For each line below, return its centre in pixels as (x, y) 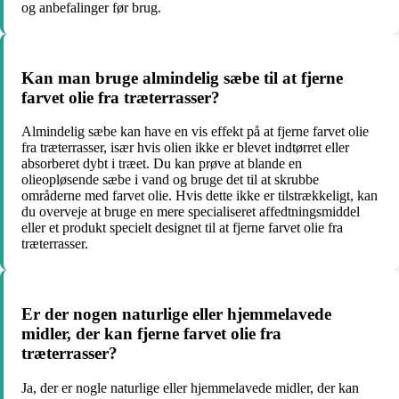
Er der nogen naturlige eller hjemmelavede (176, 314)
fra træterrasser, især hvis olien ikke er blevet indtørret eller (185, 148)
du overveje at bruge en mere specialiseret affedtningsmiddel (191, 212)
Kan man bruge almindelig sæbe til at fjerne (182, 77)
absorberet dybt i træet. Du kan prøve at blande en (162, 164)
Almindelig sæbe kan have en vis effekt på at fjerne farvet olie (195, 132)
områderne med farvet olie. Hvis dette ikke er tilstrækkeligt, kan (199, 196)
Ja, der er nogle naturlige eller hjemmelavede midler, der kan (190, 387)
